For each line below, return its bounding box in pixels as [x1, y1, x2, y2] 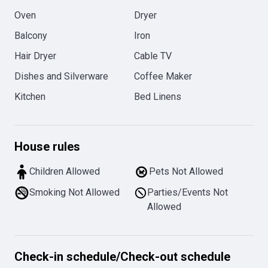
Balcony [14, 30, 47, 41]
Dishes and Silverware [14, 71, 108, 82]
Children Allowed [29, 166, 100, 177]
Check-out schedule [120, 249, 230, 264]
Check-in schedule [14, 249, 116, 264]
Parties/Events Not [147, 187, 229, 198]
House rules [14, 139, 80, 154]
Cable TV [134, 50, 172, 62]
